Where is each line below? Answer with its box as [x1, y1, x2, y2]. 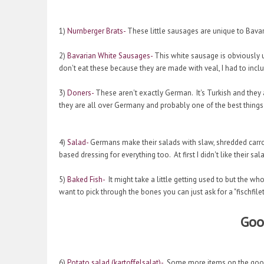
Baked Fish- [67, 174, 105, 185]
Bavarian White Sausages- [67, 51, 153, 61]
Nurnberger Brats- [67, 26, 126, 37]
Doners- [67, 88, 94, 98]
